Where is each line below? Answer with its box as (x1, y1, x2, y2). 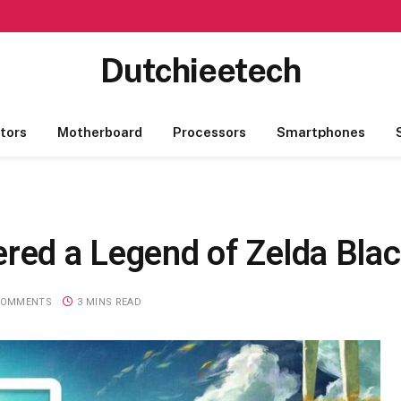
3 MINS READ (77, 295, 141, 308)
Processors (172, 124, 246, 140)
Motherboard (56, 124, 142, 140)
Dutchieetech (100, 51, 301, 90)
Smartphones (276, 124, 365, 140)
